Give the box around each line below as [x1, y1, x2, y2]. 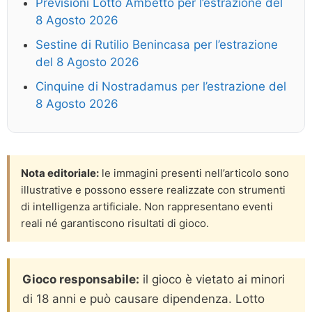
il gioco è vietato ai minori [139, 272, 285, 286]
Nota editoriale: [21, 166, 99, 180]
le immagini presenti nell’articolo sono [99, 166, 289, 180]
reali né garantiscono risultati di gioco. [21, 216, 209, 230]
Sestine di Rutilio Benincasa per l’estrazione [36, 37, 278, 52]
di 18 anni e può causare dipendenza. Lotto [22, 291, 265, 306]
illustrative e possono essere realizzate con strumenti [21, 182, 286, 196]
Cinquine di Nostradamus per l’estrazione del [36, 79, 286, 93]
